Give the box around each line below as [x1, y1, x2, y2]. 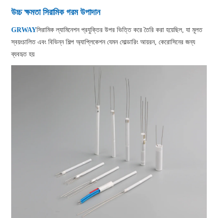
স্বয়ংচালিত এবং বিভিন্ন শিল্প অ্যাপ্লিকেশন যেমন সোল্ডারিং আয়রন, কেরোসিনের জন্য [11, 38, 196, 46]
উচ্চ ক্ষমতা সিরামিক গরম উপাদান [11, 7, 101, 17]
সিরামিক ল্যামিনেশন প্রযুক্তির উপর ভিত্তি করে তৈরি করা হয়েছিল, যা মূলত [36, 26, 203, 34]
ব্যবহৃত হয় [11, 50, 35, 58]
